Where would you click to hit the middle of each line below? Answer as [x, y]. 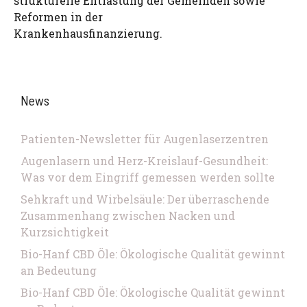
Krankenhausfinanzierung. [88, 33]
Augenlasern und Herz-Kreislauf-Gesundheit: [144, 161]
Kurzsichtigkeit [65, 232]
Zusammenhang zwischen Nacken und [128, 216]
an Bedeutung [59, 270]
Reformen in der [58, 17]
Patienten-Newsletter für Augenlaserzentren [145, 139]
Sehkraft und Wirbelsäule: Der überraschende [145, 199]
